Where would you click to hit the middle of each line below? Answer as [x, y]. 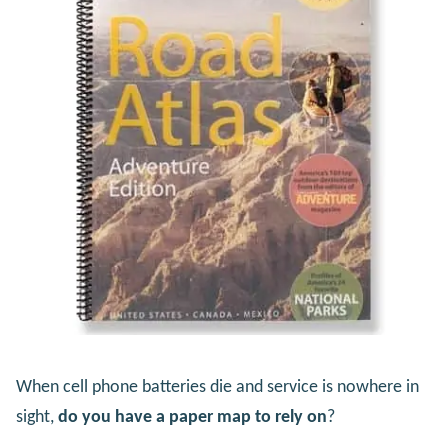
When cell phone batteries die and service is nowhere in [217, 388]
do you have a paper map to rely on [192, 418]
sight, [37, 418]
